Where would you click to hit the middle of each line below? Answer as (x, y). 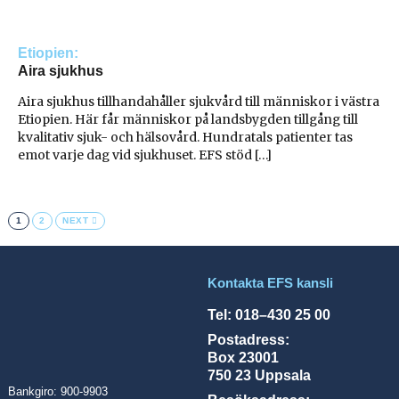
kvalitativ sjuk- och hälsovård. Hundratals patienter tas (186, 138)
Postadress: (249, 339)
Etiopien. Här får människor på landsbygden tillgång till (188, 120)
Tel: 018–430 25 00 (269, 314)
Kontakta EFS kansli (271, 284)
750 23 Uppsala (260, 375)
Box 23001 (244, 357)
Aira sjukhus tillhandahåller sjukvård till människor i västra (199, 102)
